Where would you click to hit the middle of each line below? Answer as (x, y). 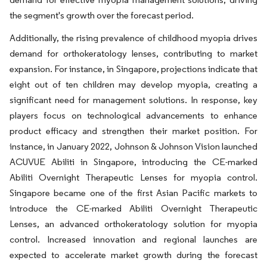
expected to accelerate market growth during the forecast (133, 255)
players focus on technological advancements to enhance (133, 115)
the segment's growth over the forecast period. (102, 15)
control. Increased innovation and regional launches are (133, 239)
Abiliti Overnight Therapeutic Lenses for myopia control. (133, 177)
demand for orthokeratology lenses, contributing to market (133, 53)
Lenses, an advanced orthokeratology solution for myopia (133, 224)
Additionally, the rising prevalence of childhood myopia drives (133, 38)
